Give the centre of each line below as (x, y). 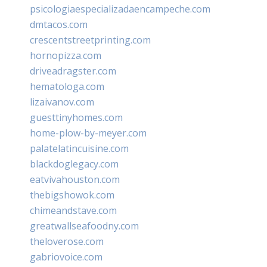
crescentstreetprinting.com (90, 40)
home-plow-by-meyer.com (88, 133)
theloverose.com (67, 241)
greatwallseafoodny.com (84, 226)
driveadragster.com (73, 71)
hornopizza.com (66, 55)
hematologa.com (67, 86)
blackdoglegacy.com (74, 164)
